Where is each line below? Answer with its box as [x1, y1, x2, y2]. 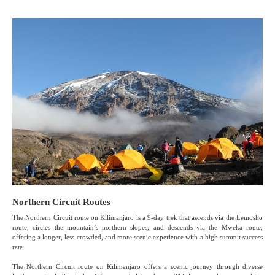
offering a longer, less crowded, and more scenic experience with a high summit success [12, 233, 263, 241]
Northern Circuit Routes [12, 197, 110, 207]
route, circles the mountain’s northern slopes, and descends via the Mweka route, [12, 223, 263, 231]
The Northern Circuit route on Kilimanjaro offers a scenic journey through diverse [12, 263, 263, 271]
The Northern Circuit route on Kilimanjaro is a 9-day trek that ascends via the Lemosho [12, 214, 263, 222]
